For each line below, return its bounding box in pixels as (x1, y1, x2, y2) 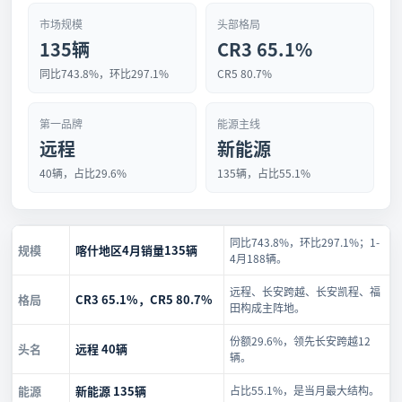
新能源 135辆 (75, 382, 146, 399)
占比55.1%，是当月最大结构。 (230, 382, 380, 398)
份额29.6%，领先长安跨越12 (230, 333, 371, 348)
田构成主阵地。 (230, 300, 305, 315)
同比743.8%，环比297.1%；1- (230, 234, 380, 249)
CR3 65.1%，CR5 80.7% (75, 291, 213, 308)
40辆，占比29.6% (39, 165, 127, 180)
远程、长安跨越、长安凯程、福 (230, 284, 380, 299)
